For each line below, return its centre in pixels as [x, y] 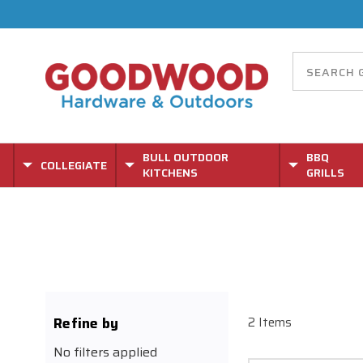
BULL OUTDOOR [186, 157]
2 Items [270, 322]
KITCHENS [170, 173]
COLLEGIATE [74, 165]
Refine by [86, 323]
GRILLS [325, 173]
